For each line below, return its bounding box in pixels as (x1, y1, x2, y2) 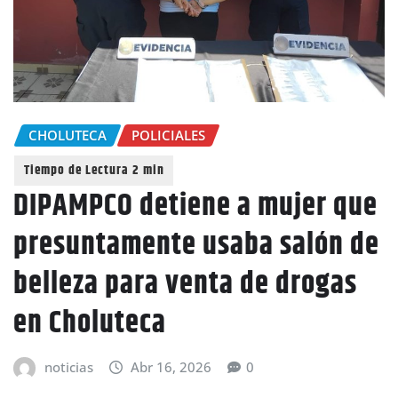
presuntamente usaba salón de (13, 221, 379, 268)
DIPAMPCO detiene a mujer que (13, 182, 378, 229)
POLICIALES (131, 125, 205, 144)
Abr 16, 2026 (131, 357, 212, 376)
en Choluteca (13, 299, 166, 346)
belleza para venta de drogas (13, 260, 357, 307)
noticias (44, 357, 93, 376)
